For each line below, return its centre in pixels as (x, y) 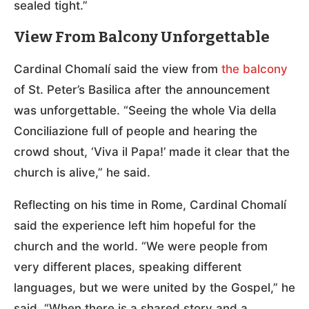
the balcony (255, 69)
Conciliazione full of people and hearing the (136, 131)
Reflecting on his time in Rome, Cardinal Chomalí (150, 205)
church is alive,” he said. (82, 172)
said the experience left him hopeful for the (135, 225)
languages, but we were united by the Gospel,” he (154, 287)
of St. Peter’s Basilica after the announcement (142, 89)
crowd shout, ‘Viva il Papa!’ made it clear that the (152, 151)
